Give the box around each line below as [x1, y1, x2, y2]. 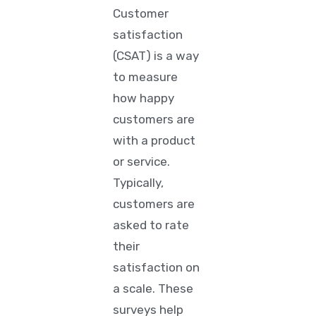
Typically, [113, 176, 164, 190]
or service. [113, 154, 171, 169]
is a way [151, 49, 200, 63]
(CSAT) [113, 49, 152, 63]
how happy [113, 91, 175, 105]
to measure [113, 70, 178, 84]
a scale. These [113, 281, 194, 296]
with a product [113, 133, 196, 147]
